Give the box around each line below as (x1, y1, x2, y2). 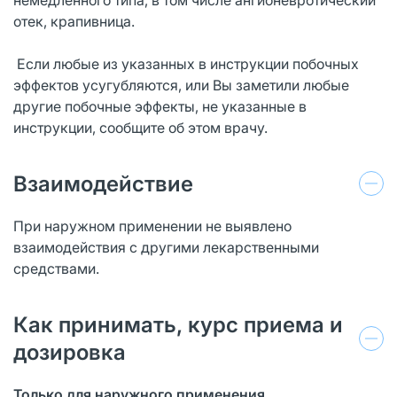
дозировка (13, 339, 126, 365)
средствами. (13, 259, 99, 277)
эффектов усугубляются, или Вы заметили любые (13, 75, 349, 94)
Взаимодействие (13, 170, 193, 197)
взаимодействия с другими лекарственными (13, 237, 319, 256)
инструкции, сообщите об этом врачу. (13, 118, 268, 136)
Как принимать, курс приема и (13, 311, 343, 338)
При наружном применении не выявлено (13, 216, 292, 235)
